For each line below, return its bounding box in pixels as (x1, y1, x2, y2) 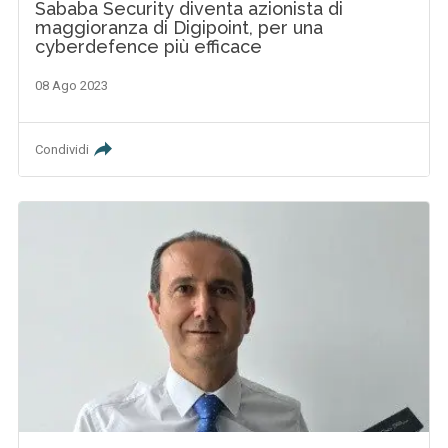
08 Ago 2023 (35, 78, 109, 94)
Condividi (35, 142, 90, 158)
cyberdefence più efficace (35, 36, 263, 58)
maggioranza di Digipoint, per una (35, 17, 324, 39)
